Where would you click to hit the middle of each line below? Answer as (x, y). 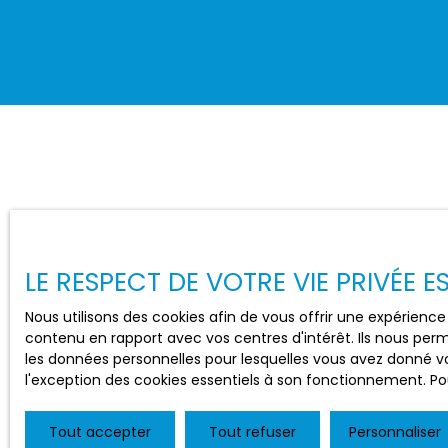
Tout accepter (100, 431)
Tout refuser (252, 431)
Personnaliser (395, 431)
